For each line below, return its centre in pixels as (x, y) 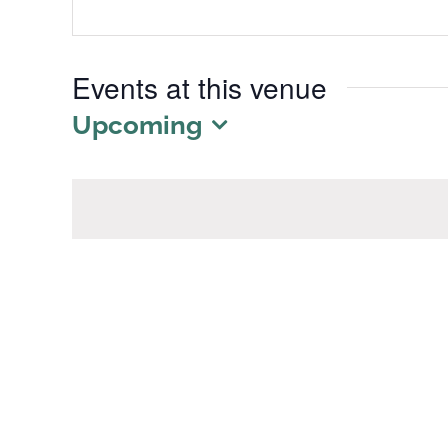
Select (109, 154)
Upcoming (137, 125)
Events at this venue (199, 87)
